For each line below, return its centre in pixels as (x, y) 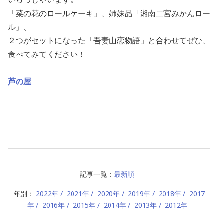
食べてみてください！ (47, 54)
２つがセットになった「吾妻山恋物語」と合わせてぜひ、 (109, 40)
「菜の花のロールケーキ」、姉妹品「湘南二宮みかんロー (109, 13)
